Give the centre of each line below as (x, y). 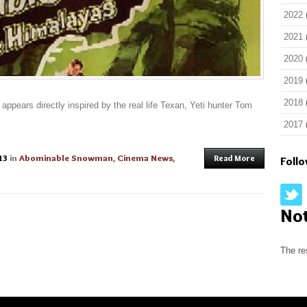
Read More (234, 158)
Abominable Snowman (66, 158)
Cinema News (145, 158)
